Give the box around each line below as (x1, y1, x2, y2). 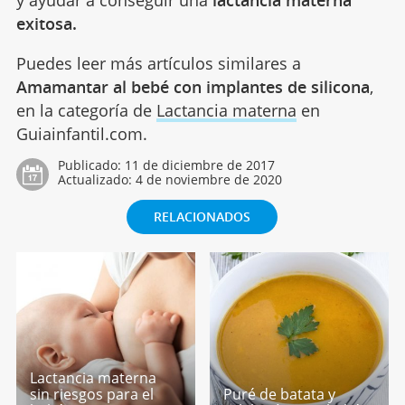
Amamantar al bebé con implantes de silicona (15, 75, 370, 98)
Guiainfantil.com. (15, 122, 147, 145)
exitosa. (15, 12, 81, 34)
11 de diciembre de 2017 (124, 155, 275, 174)
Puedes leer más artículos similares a (15, 52, 301, 74)
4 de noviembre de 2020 (135, 170, 282, 188)
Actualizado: (57, 170, 136, 188)
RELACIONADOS (154, 207, 251, 225)
